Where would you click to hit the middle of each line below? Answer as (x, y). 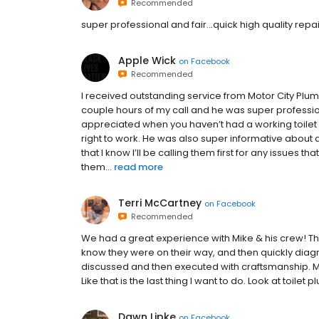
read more (138, 167)
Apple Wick (147, 61)
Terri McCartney (160, 203)
